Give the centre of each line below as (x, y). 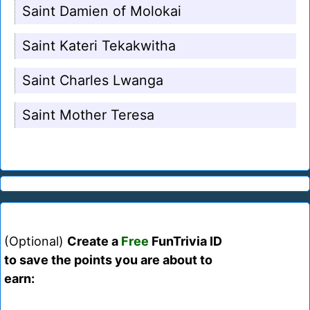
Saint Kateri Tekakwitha (99, 46)
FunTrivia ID (185, 241)
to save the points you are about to (108, 260)
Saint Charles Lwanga (93, 81)
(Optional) (36, 241)
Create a (94, 241)
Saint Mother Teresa (88, 115)
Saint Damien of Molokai (102, 11)
